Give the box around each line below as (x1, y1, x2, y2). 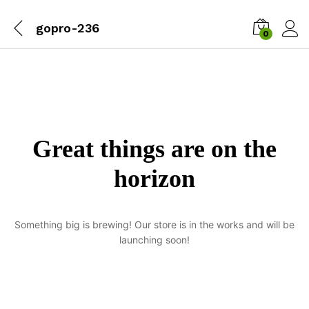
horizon (114, 165, 195, 193)
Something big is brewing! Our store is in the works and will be (14, 219, 295, 231)
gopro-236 (36, 20, 99, 35)
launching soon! (119, 234, 190, 246)
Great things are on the (32, 135, 277, 163)
